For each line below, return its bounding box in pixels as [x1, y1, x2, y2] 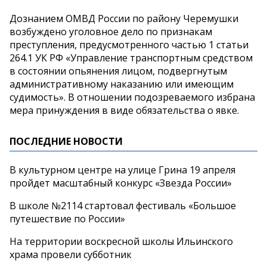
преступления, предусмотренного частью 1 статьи [10, 38, 249, 51]
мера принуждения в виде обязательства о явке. [10, 103, 239, 117]
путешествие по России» [10, 212, 125, 225]
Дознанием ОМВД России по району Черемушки [10, 11, 238, 25]
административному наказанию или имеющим [10, 77, 234, 91]
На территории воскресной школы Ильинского [10, 234, 233, 248]
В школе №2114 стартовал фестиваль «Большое [10, 198, 236, 212]
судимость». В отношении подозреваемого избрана [10, 90, 255, 104]
